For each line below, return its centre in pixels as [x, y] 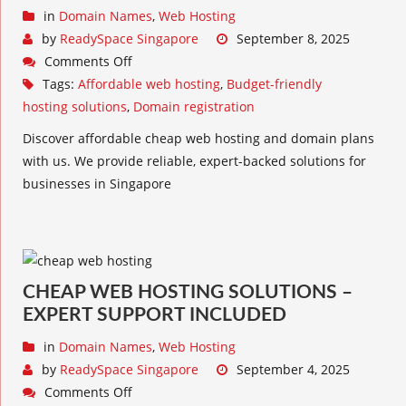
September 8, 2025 [293, 39]
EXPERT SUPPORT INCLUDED [155, 315]
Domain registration [194, 106]
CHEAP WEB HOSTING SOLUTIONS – [188, 292]
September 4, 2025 [293, 369]
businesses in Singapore [97, 184]
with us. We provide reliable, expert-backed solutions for [194, 161]
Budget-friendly [274, 84]
